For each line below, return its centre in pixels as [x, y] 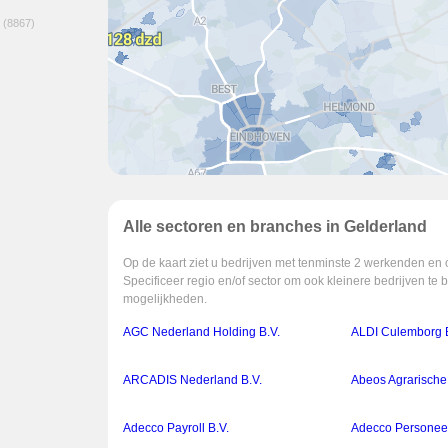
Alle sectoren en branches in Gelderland [275, 227]
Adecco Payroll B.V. [176, 428]
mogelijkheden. [165, 299]
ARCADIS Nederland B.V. [192, 380]
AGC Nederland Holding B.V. [201, 332]
